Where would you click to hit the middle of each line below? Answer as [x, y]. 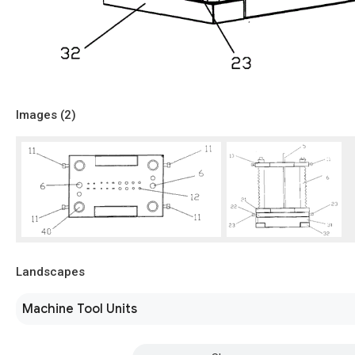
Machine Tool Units [80, 309]
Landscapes [50, 271]
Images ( [40, 115]
